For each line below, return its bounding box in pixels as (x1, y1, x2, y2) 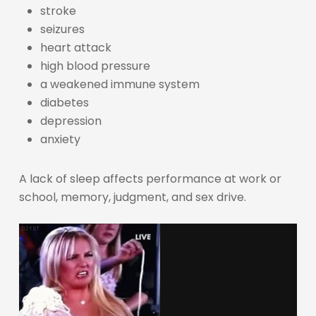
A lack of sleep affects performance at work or (18, 170, 281, 187)
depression (39, 112, 102, 129)
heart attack (39, 39, 111, 56)
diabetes (39, 94, 89, 111)
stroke (39, 2, 76, 19)
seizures (39, 20, 85, 37)
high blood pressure (39, 57, 150, 74)
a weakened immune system (39, 75, 200, 92)
